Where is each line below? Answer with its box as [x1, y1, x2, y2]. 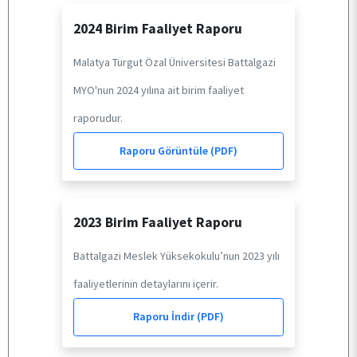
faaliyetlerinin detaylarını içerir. [73, 277, 218, 292]
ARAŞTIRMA [29, 99, 97, 116]
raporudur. [73, 110, 123, 125]
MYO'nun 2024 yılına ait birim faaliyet [73, 82, 244, 97]
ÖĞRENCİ [29, 41, 82, 57]
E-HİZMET [29, 265, 84, 282]
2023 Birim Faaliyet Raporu [73, 214, 242, 232]
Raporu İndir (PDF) [132, 309, 224, 324]
